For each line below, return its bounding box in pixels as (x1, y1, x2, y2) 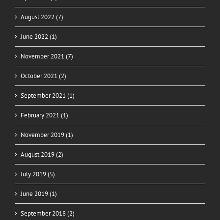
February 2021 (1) (21, 111, 68, 120)
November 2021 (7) (21, 52, 73, 61)
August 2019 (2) (21, 150, 63, 159)
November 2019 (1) (21, 131, 73, 139)
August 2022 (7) (21, 13, 63, 22)
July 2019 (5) (21, 170, 55, 179)
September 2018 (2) (21, 209, 75, 218)
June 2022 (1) (21, 32, 57, 41)
